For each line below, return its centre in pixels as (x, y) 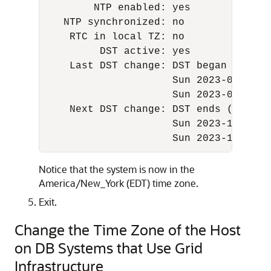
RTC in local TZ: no (118, 37)
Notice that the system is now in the (117, 169)
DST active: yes (121, 51)
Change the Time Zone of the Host (128, 230)
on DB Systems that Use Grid (109, 248)
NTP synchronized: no (118, 22)
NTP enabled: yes (121, 8)
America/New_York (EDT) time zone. (119, 183)
